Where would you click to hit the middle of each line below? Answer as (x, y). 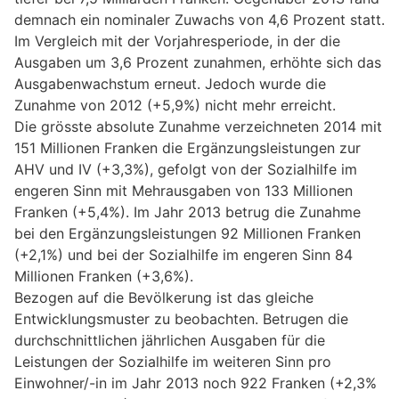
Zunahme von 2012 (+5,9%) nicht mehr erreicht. (175, 106)
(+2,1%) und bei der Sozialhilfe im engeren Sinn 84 (183, 255)
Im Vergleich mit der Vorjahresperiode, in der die (177, 41)
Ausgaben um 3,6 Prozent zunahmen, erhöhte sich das (198, 63)
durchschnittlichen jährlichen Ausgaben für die (170, 341)
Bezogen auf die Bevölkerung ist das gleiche (164, 298)
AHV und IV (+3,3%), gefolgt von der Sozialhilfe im (186, 170)
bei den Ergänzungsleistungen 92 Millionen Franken (187, 234)
